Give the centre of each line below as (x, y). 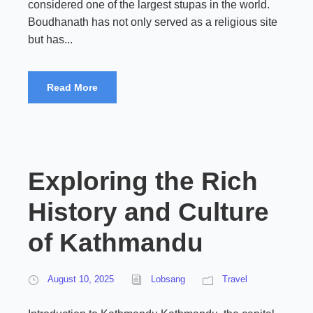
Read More (72, 87)
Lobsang (168, 279)
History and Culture (148, 212)
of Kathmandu (116, 243)
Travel (235, 279)
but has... (50, 39)
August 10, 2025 (81, 279)
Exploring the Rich (143, 181)
